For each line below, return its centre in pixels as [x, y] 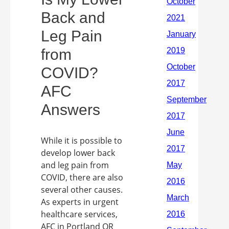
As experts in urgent [80, 202]
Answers [71, 109]
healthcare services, [79, 214]
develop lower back [78, 153]
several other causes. [82, 189]
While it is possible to [82, 140]
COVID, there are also [82, 177]
